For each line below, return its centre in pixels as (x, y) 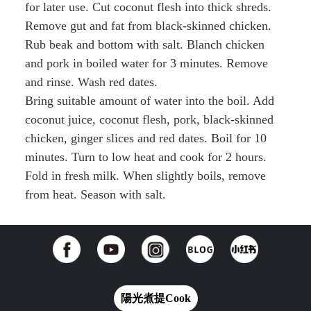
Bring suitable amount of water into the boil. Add (149, 100)
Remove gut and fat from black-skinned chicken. (148, 25)
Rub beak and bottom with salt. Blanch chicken (144, 44)
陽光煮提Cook (155, 298)
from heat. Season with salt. (95, 194)
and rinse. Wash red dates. (91, 82)
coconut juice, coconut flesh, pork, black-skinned (149, 119)
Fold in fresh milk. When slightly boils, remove (145, 175)
